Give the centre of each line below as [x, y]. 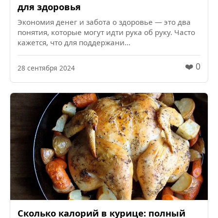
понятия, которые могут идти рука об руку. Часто [106, 32]
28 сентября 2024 [46, 68]
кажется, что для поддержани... [74, 43]
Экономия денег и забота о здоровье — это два [104, 22]
